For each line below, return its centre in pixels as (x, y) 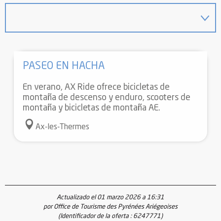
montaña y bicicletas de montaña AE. (91, 108)
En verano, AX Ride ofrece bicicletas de (96, 87)
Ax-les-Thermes (62, 127)
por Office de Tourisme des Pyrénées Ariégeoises (110, 207)
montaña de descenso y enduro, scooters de (106, 98)
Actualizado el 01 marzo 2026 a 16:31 (110, 198)
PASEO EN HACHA (63, 66)
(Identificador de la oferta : (96, 217)
